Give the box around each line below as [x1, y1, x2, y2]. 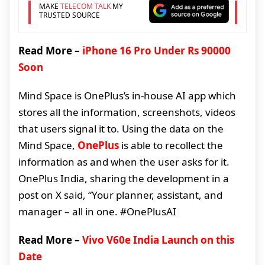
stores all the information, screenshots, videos [18, 105, 235, 119]
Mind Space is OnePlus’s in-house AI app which [18, 89, 236, 103]
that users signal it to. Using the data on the [18, 122, 224, 136]
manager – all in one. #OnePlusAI [18, 205, 176, 219]
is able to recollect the [121, 138, 223, 153]
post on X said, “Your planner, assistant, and [18, 188, 222, 202]
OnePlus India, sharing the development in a [18, 172, 229, 186]
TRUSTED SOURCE [38, 9, 100, 20]
